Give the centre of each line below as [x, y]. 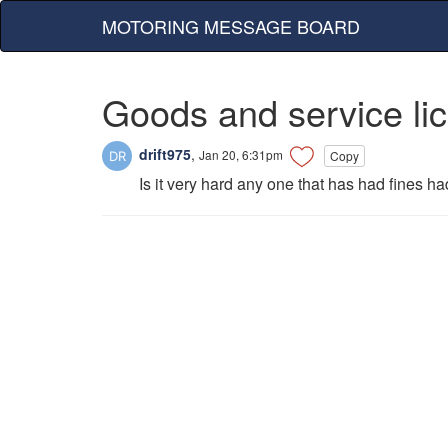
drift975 [163, 153]
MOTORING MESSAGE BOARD [231, 26]
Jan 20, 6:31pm [241, 154]
